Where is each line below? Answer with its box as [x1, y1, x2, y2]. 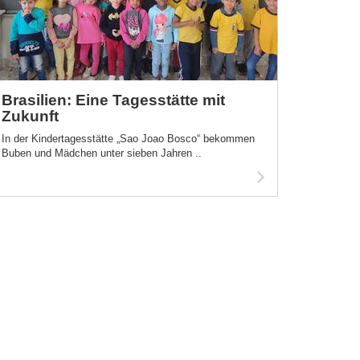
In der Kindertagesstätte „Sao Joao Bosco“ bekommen [2, 133, 255, 145]
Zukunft [2, 108, 59, 125]
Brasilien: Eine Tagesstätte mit [2, 92, 225, 108]
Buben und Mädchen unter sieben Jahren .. [2, 147, 202, 159]
